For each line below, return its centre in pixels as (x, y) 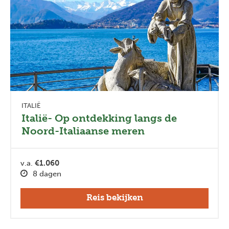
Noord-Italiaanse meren (83, 131)
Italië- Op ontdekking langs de (99, 118)
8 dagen (47, 174)
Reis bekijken (114, 197)
